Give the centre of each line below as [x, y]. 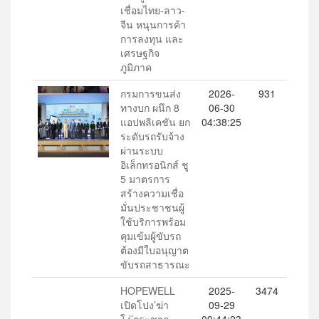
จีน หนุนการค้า [153, 24]
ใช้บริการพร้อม [153, 221]
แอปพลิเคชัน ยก [155, 122]
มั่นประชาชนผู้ [152, 207]
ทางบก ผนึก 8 [150, 108]
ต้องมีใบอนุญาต [155, 250]
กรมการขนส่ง [151, 93]
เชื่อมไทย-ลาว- [153, 10]
